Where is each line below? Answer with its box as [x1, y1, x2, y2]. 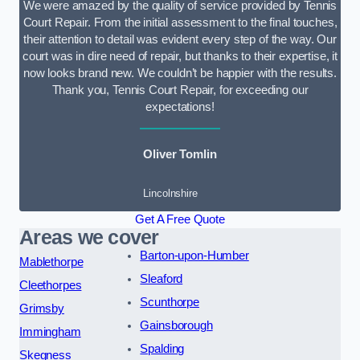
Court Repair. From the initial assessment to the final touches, [22, 16, 337, 30]
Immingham [19, 325, 81, 338]
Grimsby [19, 301, 64, 315]
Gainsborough [140, 318, 213, 332]
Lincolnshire [143, 186, 198, 199]
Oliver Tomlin [143, 148, 217, 162]
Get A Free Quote [135, 212, 225, 226]
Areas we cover [19, 226, 159, 248]
